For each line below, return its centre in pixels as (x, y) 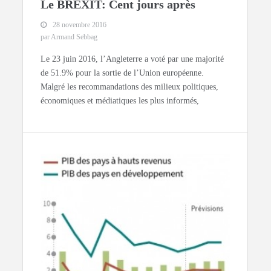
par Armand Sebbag (69, 37)
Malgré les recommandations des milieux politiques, (130, 87)
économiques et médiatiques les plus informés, (120, 101)
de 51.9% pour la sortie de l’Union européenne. (122, 73)
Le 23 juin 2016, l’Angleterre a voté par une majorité (132, 59)
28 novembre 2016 (80, 25)
